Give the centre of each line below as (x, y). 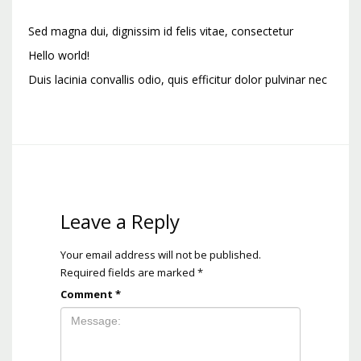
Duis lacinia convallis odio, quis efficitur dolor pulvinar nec (178, 79)
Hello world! (59, 55)
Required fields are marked (129, 272)
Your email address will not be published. (161, 254)
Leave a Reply (120, 221)
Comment (88, 294)
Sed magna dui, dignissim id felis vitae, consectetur (161, 31)
